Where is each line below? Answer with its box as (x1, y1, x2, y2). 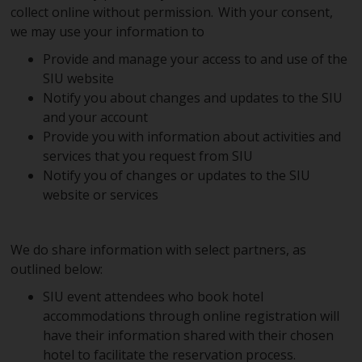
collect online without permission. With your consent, (11, 3, 334, 21)
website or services (43, 186, 159, 204)
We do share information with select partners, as (11, 241, 307, 259)
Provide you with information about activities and (43, 128, 342, 145)
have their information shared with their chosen (43, 326, 335, 344)
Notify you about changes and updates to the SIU (43, 89, 343, 107)
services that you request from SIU (43, 147, 254, 165)
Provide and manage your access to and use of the (43, 50, 348, 68)
